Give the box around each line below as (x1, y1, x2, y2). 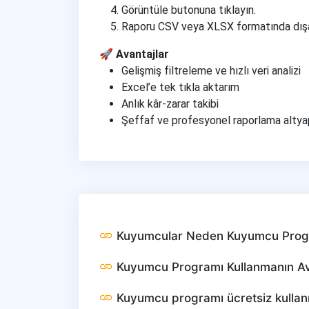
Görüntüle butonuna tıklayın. (121, 3, 256, 17)
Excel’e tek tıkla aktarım (121, 81, 239, 94)
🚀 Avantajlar (99, 48, 169, 61)
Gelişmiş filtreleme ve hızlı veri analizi (121, 64, 301, 77)
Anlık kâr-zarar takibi (121, 97, 219, 110)
